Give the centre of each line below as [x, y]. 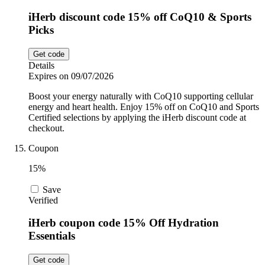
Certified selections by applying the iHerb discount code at [137, 117]
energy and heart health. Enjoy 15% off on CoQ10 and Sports [144, 106]
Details [41, 65]
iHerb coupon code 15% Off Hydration [124, 223]
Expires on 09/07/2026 [71, 76]
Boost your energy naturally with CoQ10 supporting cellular [141, 96]
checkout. [46, 128]
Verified [43, 200]
